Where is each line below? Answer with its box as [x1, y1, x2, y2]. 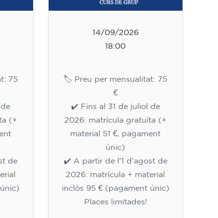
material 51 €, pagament [70, 130, 161, 138]
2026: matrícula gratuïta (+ [64, 116, 167, 124]
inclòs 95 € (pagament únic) [61, 184, 169, 192]
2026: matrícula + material [66, 171, 165, 179]
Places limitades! [84, 198, 147, 206]
